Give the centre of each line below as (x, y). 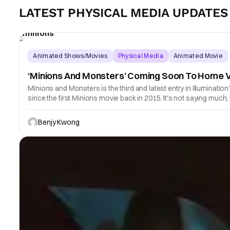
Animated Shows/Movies (70, 56)
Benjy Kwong (59, 122)
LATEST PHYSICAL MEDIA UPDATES (124, 13)
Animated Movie (198, 56)
